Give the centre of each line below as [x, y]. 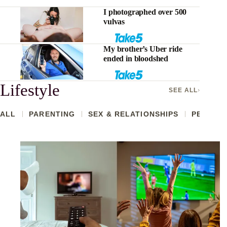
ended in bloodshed [136, 58]
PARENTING [52, 114]
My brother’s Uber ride [143, 49]
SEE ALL [183, 90]
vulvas [114, 21]
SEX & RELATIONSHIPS [134, 114]
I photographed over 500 [145, 12]
